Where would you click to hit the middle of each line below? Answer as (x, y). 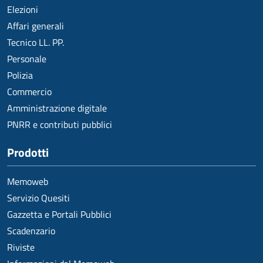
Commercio (29, 91)
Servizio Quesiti (38, 198)
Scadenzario (31, 230)
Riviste (21, 247)
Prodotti (28, 152)
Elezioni (23, 9)
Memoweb (28, 181)
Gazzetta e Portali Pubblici (59, 214)
